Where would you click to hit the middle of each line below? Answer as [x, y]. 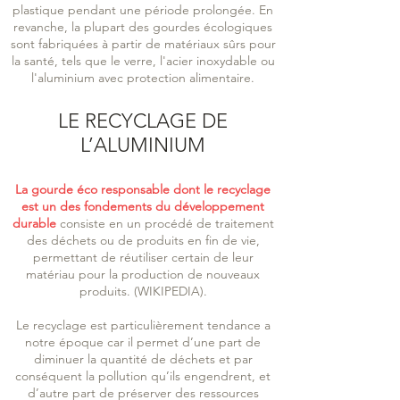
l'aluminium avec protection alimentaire [141, 78]
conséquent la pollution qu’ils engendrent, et [143, 376]
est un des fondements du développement [143, 207]
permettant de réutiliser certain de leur [143, 258]
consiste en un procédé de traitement [165, 224]
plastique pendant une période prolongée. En [143, 10]
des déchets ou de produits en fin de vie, [143, 241]
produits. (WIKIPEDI [135, 292]
